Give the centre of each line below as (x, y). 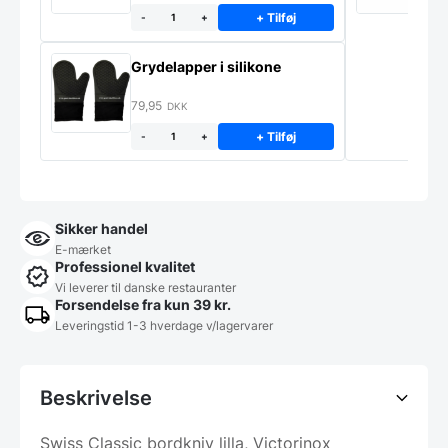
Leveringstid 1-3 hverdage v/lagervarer (164, 325)
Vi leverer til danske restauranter (145, 287)
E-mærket (83, 249)
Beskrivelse (96, 397)
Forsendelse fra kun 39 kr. (143, 304)
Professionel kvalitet (125, 266)
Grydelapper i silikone (206, 66)
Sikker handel (101, 228)
